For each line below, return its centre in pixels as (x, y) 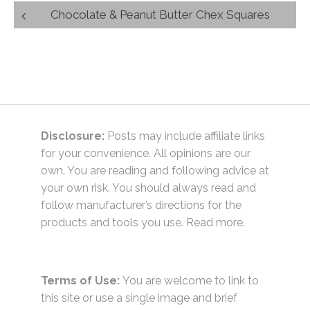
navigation (61, 34)
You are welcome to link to (189, 280)
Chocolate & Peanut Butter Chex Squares (160, 14)
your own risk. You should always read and (148, 188)
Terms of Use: (80, 280)
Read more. (216, 222)
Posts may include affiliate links (185, 136)
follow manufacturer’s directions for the (141, 205)
